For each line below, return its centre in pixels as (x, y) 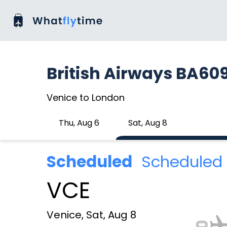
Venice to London (86, 98)
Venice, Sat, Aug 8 (91, 215)
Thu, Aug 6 (79, 123)
